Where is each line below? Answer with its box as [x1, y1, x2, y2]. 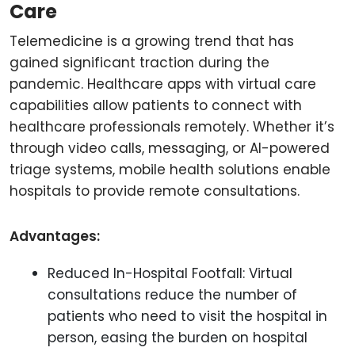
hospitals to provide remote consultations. [10, 181, 300, 200]
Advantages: [10, 227, 100, 246]
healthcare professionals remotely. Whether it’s [10, 117, 334, 136]
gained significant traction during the [10, 53, 269, 72]
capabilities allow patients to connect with [10, 96, 302, 115]
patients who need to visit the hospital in [48, 307, 327, 326]
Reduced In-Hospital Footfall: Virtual [48, 264, 292, 283]
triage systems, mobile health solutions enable [10, 160, 330, 179]
